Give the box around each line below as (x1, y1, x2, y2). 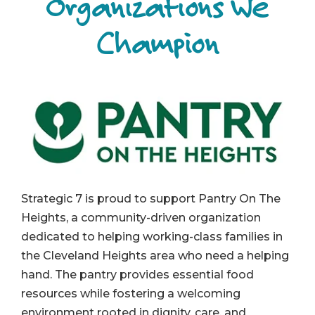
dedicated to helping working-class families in (21, 230, 283, 244)
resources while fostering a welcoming (21, 287, 240, 301)
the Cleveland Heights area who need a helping (21, 249, 289, 263)
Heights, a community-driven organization (21, 211, 261, 225)
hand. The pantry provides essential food (21, 268, 254, 282)
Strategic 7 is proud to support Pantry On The (21, 192, 281, 206)
